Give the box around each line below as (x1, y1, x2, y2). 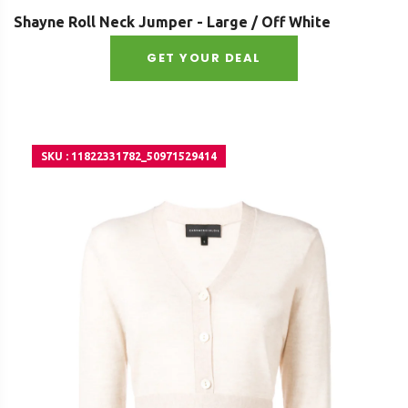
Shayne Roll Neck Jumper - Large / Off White (14, 14, 331, 31)
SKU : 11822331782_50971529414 (41, 150, 217, 163)
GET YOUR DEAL (147, 49, 261, 67)
